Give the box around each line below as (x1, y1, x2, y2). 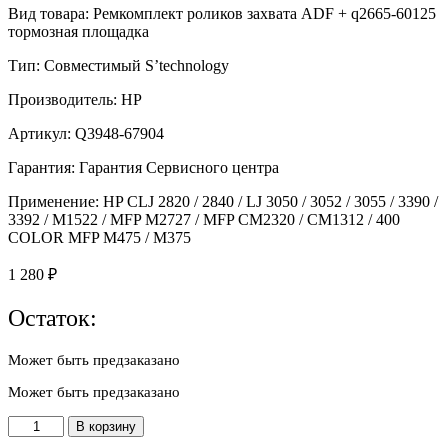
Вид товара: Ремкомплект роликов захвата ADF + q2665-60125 (8, 5, 436, 23)
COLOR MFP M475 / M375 (8, 229, 191, 247)
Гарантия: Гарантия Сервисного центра (8, 159, 279, 177)
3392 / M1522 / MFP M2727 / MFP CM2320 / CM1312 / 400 (8, 211, 400, 229)
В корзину (76, 418, 137, 434)
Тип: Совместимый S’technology (8, 57, 229, 75)
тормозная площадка (8, 23, 149, 41)
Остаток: (8, 305, 97, 332)
